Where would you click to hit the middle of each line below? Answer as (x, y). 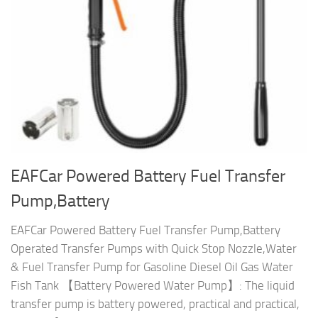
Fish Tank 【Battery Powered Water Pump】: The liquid (153, 286)
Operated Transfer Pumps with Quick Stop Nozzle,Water (154, 249)
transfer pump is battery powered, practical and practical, (155, 304)
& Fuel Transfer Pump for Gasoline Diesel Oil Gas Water (152, 267)
